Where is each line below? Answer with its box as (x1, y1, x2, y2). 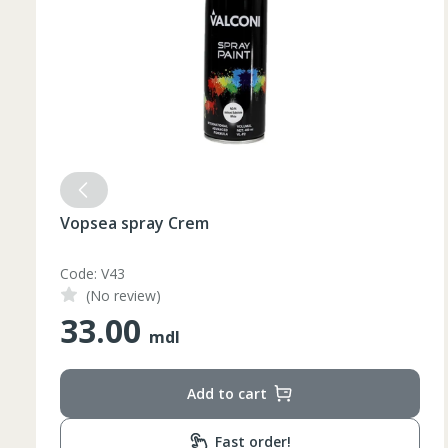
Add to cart (187, 383, 267, 403)
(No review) (86, 286, 161, 305)
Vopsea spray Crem (60, 212, 209, 234)
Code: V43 (60, 264, 125, 283)
